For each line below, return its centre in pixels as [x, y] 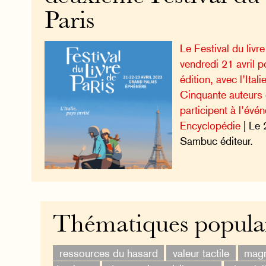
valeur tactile [201, 253]
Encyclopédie [210, 126]
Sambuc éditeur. [217, 141]
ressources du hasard [108, 253]
